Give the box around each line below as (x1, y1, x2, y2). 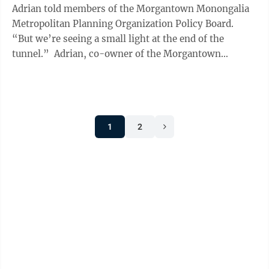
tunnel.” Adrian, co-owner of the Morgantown (12, 48, 54, 59)
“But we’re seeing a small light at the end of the (12, 33, 224, 44)
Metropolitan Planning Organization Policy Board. (12, 18, 236, 29)
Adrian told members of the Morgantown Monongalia (12, 3, 249, 14)
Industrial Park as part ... (12, 63, 121, 74)
